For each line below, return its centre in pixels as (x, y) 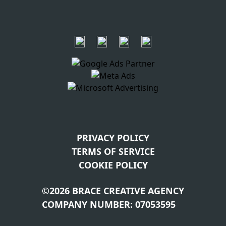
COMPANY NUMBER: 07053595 (109, 204)
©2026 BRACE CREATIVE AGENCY (113, 190)
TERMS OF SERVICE (113, 151)
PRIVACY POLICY (113, 137)
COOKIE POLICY (113, 165)
